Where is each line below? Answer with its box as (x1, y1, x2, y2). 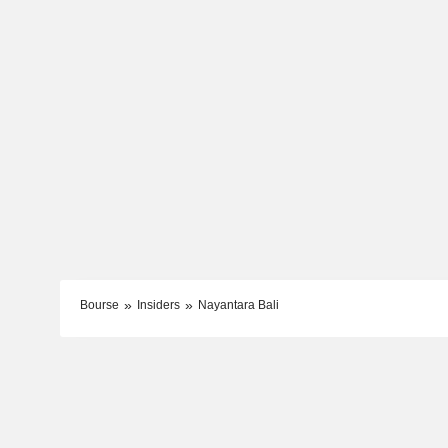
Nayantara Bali (197, 297, 279, 312)
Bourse (79, 297, 119, 312)
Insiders (136, 297, 180, 312)
